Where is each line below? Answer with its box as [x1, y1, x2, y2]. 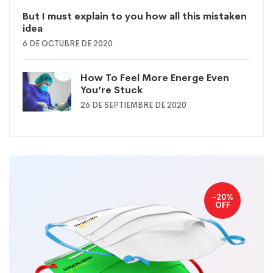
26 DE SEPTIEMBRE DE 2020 [80, 100, 186, 111]
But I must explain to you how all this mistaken [23, 10, 247, 23]
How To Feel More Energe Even [80, 71, 229, 85]
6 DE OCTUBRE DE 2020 [23, 38, 113, 49]
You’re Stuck [80, 83, 143, 97]
